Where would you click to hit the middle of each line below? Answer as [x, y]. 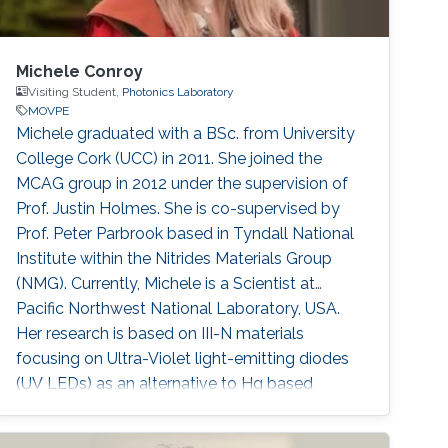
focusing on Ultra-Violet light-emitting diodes [183, 358]
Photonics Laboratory [178, 91]
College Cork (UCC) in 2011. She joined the [169, 158]
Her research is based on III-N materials [160, 333]
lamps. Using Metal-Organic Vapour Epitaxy [177, 408]
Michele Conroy [80, 71]
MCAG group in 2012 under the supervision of [182, 183]
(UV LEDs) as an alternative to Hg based [165, 383]
